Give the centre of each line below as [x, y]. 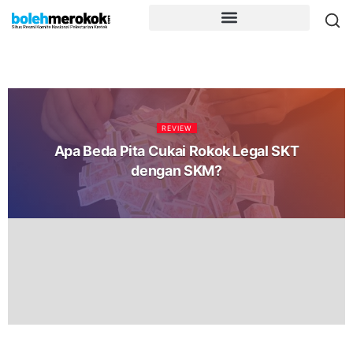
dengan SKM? [176, 170]
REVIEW [176, 128]
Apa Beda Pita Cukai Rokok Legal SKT [176, 150]
